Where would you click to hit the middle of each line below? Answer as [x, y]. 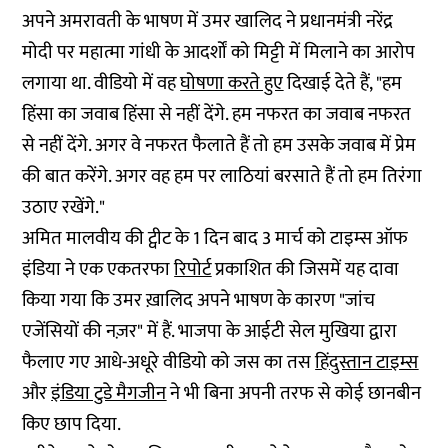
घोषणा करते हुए [232, 83]
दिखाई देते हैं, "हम [343, 83]
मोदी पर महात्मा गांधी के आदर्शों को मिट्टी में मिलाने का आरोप [219, 52]
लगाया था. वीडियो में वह [101, 83]
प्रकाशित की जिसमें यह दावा [305, 269]
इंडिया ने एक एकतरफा [98, 269]
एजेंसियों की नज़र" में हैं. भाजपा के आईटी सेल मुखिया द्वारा [210, 331]
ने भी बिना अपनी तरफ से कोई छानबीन [294, 393]
